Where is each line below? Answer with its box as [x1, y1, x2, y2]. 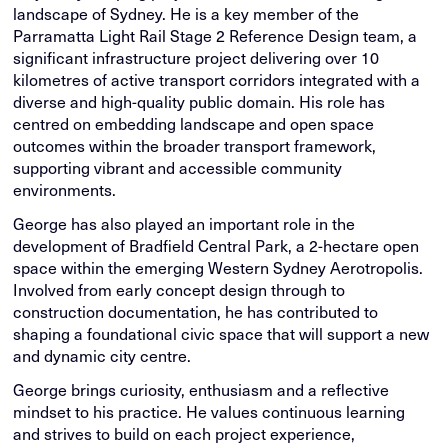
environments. [13, 179, 117, 201]
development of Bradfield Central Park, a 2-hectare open [13, 235, 420, 257]
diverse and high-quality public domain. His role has [13, 91, 386, 113]
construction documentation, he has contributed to [13, 301, 379, 323]
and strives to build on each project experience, [13, 423, 356, 445]
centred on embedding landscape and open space [13, 113, 375, 135]
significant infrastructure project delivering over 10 [13, 47, 380, 69]
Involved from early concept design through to [13, 279, 346, 301]
